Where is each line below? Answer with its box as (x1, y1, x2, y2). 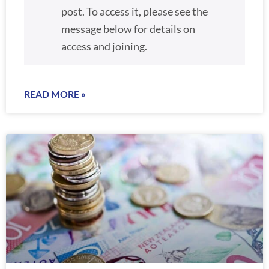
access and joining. (61, 40, 147, 53)
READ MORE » (24, 88, 86, 100)
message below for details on (61, 22, 195, 35)
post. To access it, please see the (61, 5, 208, 18)
